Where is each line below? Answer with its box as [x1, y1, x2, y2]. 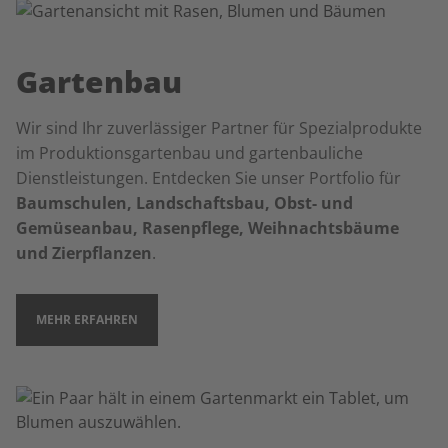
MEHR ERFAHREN [36, 311, 138, 328]
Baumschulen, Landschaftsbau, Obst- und [16, 192, 353, 214]
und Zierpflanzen [16, 242, 152, 264]
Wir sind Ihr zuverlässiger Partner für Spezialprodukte [16, 117, 422, 139]
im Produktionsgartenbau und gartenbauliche [16, 142, 363, 164]
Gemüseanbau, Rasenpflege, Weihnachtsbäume [16, 217, 399, 239]
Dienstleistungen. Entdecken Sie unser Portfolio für [16, 167, 401, 189]
